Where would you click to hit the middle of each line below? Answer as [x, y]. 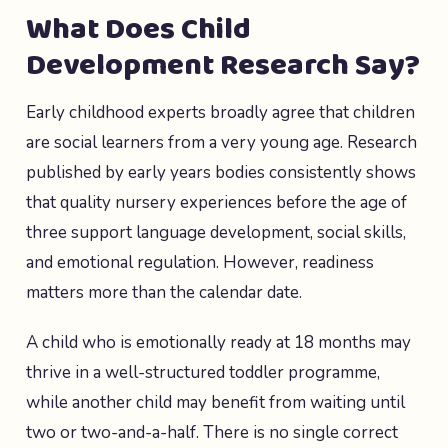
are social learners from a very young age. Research [221, 142]
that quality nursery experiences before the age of [216, 202]
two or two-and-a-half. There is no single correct [212, 432]
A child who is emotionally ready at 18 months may [218, 342]
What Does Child [138, 30]
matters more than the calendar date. [164, 292]
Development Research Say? [223, 66]
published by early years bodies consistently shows [221, 172]
